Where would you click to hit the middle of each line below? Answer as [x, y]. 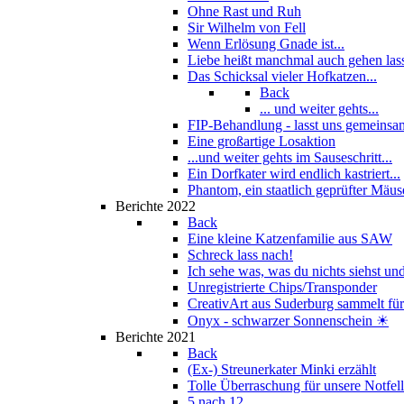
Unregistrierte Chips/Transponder [282, 287]
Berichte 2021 [156, 337]
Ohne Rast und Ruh [244, 11]
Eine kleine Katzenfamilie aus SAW [290, 239]
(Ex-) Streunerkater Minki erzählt [282, 369]
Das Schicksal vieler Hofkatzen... [282, 76]
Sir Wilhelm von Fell [247, 28]
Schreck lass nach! [240, 255]
